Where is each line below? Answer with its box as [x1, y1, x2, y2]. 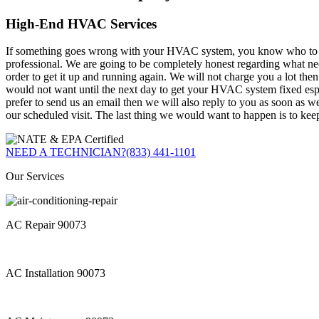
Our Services [6, 170, 64, 183]
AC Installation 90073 [6, 267, 105, 280]
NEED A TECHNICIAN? [6, 146, 126, 159]
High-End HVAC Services [6, 16, 157, 31]
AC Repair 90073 [6, 219, 86, 231]
